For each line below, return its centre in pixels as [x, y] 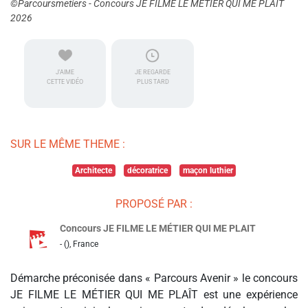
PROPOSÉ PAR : [154, 204]
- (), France [79, 244]
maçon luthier [208, 171]
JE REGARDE [153, 73]
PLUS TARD [153, 82]
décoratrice [147, 171]
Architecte [94, 171]
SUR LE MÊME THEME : [68, 144]
